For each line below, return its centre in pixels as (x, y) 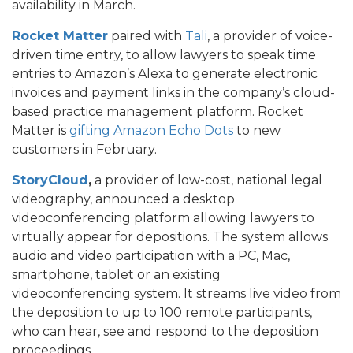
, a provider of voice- (270, 35)
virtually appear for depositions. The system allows (170, 236)
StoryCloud (50, 180)
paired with (147, 35)
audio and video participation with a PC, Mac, (151, 255)
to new (257, 130)
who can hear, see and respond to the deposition (165, 331)
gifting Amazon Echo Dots (151, 130)
